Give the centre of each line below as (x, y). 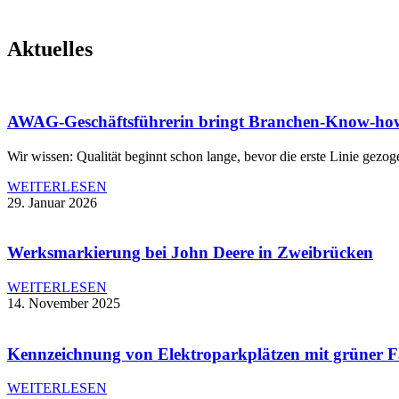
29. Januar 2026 (52, 202)
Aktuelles (50, 49)
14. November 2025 (64, 303)
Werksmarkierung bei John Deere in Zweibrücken (190, 253)
